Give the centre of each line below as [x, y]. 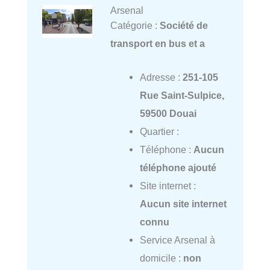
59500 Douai [168, 114]
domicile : [161, 258]
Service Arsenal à [177, 240]
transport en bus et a [157, 44]
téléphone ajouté [178, 168]
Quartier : [159, 132]
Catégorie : [135, 26]
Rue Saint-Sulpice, [182, 96]
